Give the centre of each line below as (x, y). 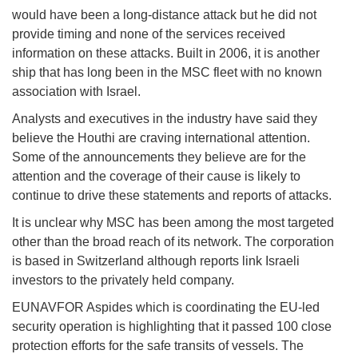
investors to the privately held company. (123, 280)
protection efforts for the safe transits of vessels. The (158, 346)
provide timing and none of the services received (149, 34)
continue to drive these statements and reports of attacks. (172, 196)
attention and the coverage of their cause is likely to (156, 177)
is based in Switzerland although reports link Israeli (156, 261)
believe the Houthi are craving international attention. (161, 138)
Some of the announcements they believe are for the (159, 157)
